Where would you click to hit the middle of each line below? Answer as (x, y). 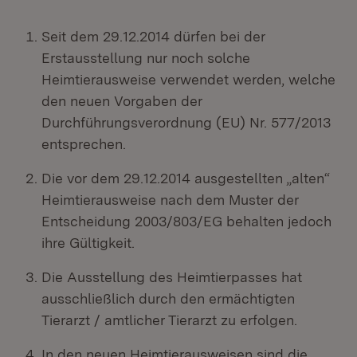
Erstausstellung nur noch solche (146, 58)
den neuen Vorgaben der (122, 101)
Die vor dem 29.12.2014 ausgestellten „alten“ (186, 178)
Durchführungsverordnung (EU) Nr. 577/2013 (186, 122)
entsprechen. (84, 144)
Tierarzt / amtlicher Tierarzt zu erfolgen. (169, 320)
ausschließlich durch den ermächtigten (168, 298)
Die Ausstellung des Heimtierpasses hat (172, 277)
